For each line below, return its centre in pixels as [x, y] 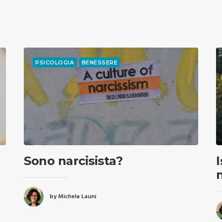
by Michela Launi [73, 196]
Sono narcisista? [73, 161]
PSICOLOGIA [55, 62]
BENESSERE [100, 62]
